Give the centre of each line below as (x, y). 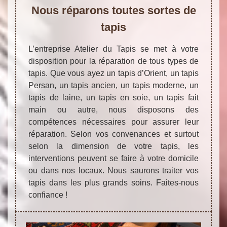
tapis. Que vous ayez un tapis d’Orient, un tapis (113, 73)
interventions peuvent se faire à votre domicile (113, 158)
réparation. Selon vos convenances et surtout (113, 134)
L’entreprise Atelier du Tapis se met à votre (113, 49)
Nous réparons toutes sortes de (113, 10)
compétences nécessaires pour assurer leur (113, 122)
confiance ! (48, 195)
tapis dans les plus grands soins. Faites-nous (113, 182)
